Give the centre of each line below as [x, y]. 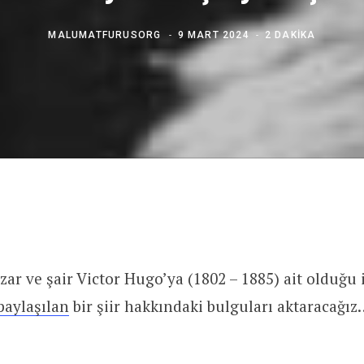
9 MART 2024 [213, 35]
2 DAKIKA [290, 35]
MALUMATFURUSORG [105, 35]
